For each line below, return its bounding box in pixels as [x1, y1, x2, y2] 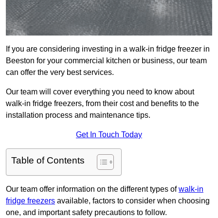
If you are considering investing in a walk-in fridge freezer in [6, 45, 210, 54]
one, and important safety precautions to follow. [6, 208, 167, 217]
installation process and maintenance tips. [6, 111, 150, 120]
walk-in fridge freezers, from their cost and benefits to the [6, 99, 199, 108]
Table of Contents [11, 155, 85, 166]
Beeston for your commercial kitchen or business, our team [6, 56, 207, 65]
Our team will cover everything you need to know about [6, 88, 194, 96]
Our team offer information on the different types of [6, 185, 179, 194]
